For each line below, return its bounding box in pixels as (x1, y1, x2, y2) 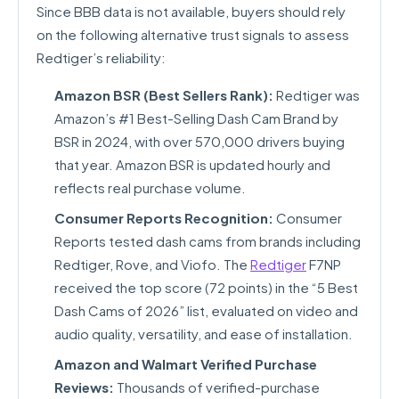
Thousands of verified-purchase (114, 379, 320, 395)
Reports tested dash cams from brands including (54, 232, 361, 249)
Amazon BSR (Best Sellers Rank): (54, 86, 273, 103)
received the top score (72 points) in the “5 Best (54, 279, 358, 296)
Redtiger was (273, 86, 360, 103)
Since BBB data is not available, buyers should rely (37, 3, 346, 20)
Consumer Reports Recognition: (54, 209, 273, 226)
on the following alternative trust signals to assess (37, 26, 349, 43)
